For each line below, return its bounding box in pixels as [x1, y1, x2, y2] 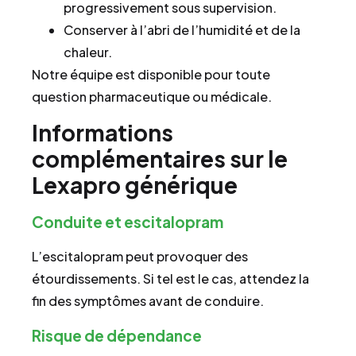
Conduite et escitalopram [32, 212, 223, 232]
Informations [32, 118, 173, 147]
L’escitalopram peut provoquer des [32, 248, 248, 265]
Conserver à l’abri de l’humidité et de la [64, 21, 300, 38]
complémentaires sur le [32, 145, 288, 173]
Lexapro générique [32, 171, 238, 199]
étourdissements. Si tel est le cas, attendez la [32, 270, 309, 288]
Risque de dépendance [32, 325, 202, 345]
